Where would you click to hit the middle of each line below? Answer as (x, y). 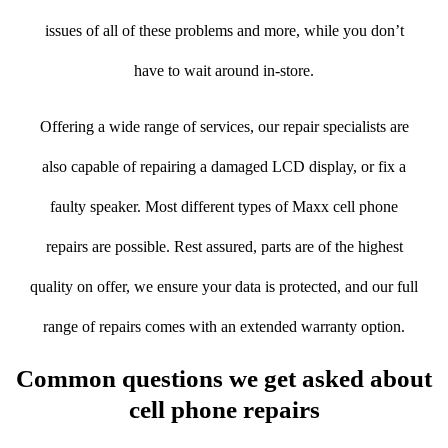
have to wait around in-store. (224, 70)
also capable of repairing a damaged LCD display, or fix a (224, 166)
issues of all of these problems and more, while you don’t (224, 30)
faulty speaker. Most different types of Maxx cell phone (224, 206)
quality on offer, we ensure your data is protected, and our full (224, 286)
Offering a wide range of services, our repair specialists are (224, 126)
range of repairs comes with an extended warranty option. (224, 326)
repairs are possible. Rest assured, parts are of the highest (224, 246)
